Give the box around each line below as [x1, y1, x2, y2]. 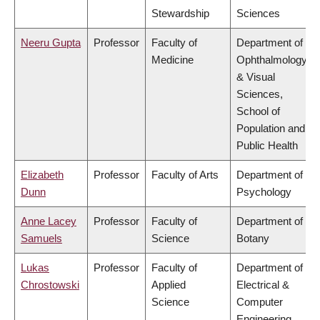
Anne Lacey [21, 215, 76, 228]
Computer [236, 296, 283, 309]
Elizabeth [21, 169, 64, 181]
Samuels [21, 232, 62, 245]
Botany [236, 232, 269, 245]
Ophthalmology [236, 54, 307, 66]
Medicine [151, 54, 194, 66]
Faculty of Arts [151, 169, 219, 181]
